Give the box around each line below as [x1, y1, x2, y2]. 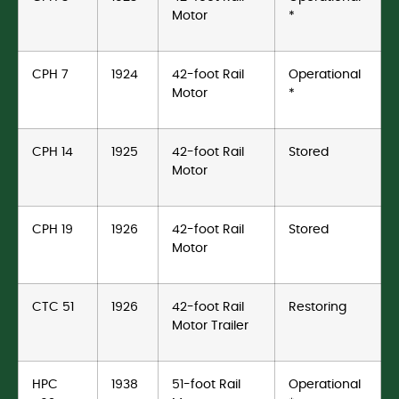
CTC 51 [32, 300, 74, 314]
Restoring [289, 300, 346, 314]
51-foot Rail [172, 378, 240, 392]
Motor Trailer [172, 319, 248, 333]
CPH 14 [32, 145, 73, 159]
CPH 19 [32, 223, 73, 237]
